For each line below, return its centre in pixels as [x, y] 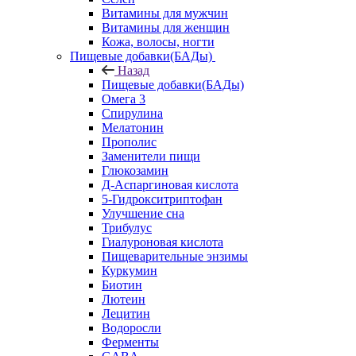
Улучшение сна [143, 213]
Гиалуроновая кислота [163, 242]
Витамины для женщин [166, 27]
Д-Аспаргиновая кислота [170, 185]
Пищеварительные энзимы [175, 256]
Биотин [122, 285]
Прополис [129, 142]
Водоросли [132, 328]
